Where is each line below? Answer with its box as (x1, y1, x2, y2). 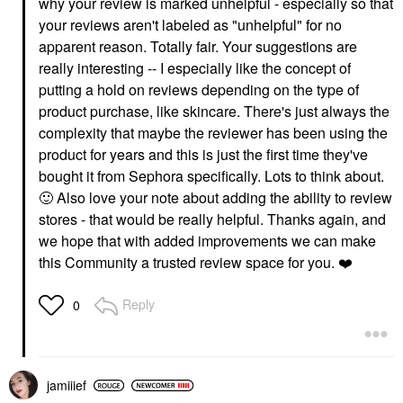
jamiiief (47, 376, 86, 395)
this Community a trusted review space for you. (39, 252, 338, 273)
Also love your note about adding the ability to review (53, 187, 392, 209)
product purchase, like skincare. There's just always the (39, 101, 390, 122)
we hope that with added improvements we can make (39, 230, 376, 252)
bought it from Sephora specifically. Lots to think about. (39, 166, 384, 187)
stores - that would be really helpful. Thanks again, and (39, 209, 386, 230)
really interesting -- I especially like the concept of (39, 58, 351, 79)
